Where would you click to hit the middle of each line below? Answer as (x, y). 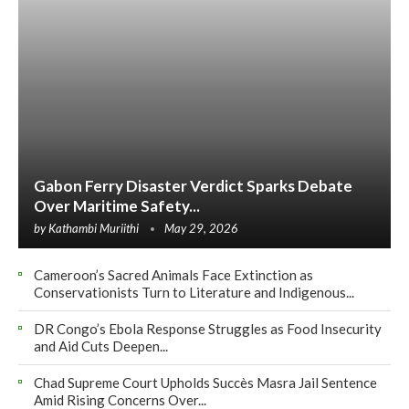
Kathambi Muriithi (94, 228)
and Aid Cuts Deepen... (101, 346)
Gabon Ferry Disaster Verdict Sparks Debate (193, 185)
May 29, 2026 (201, 228)
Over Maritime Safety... (117, 205)
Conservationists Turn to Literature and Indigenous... (194, 292)
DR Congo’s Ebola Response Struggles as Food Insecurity (208, 328)
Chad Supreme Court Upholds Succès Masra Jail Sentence (205, 382)
